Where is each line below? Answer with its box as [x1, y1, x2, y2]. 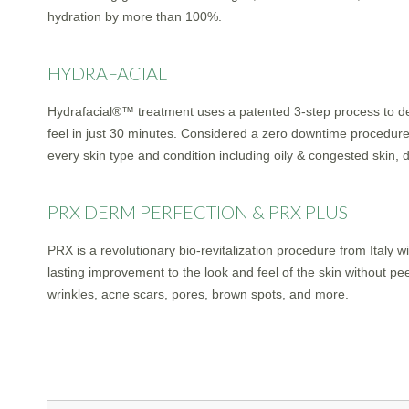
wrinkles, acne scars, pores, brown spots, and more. [47, 287, 349, 302]
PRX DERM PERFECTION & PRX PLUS [47, 201, 348, 224]
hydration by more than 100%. [47, 9, 222, 25]
